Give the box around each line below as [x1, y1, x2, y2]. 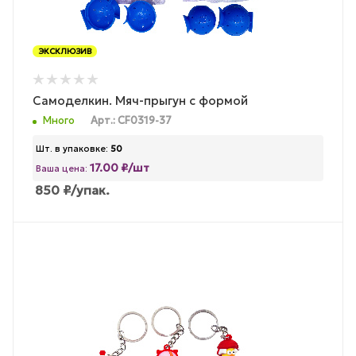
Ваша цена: [36, 162, 90, 174]
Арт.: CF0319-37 [91, 114, 172, 127]
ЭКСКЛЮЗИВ [38, 46, 91, 57]
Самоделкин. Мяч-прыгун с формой [33, 93, 248, 109]
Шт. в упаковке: [36, 142, 108, 154]
